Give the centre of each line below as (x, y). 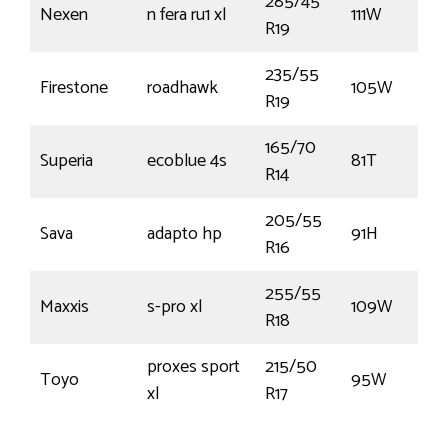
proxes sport (193, 367)
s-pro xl (174, 307)
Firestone (74, 88)
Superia (66, 161)
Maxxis (64, 307)
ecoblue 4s (187, 161)
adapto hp (184, 234)
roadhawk (182, 88)
